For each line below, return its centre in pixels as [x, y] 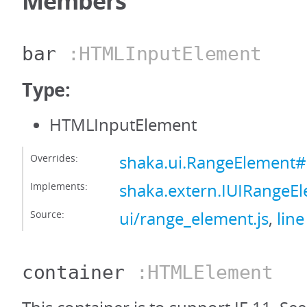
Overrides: [54, 158]
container [74, 272]
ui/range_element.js [194, 219]
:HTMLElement [199, 272]
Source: [47, 214]
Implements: [59, 186]
